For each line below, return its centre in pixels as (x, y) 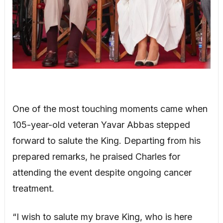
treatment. (33, 189)
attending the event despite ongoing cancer (102, 173)
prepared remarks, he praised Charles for (96, 157)
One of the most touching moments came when (110, 109)
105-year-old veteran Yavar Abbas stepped (101, 125)
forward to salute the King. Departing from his (106, 141)
